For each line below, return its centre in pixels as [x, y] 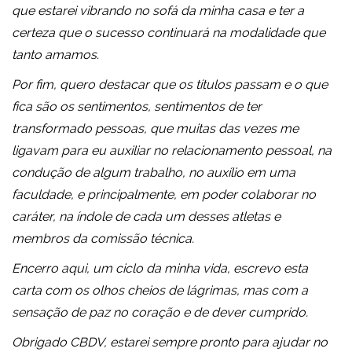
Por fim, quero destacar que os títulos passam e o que [170, 85]
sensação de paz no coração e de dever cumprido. [160, 313]
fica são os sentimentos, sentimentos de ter [137, 107]
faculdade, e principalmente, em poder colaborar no [164, 195]
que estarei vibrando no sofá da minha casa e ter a [158, 11]
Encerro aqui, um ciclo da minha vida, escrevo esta [160, 269]
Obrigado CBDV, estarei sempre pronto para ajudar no [170, 343]
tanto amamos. [55, 55]
